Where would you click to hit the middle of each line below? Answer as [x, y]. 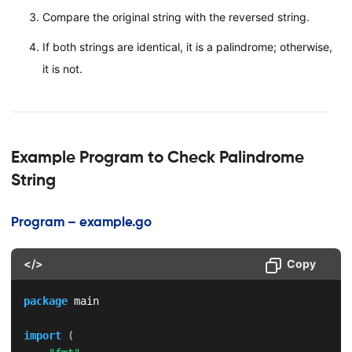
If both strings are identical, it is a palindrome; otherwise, [187, 46]
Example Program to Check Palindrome [157, 157]
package [45, 301]
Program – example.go [81, 222]
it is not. [62, 68]
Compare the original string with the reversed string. [176, 16]
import [42, 336]
